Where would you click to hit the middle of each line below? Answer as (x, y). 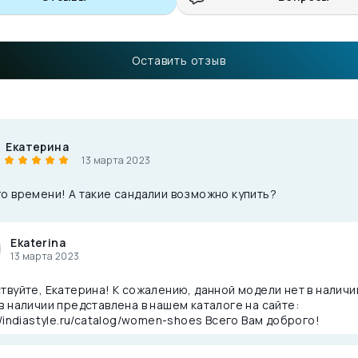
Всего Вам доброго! (261, 320)
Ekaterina (38, 242)
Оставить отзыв (179, 61)
